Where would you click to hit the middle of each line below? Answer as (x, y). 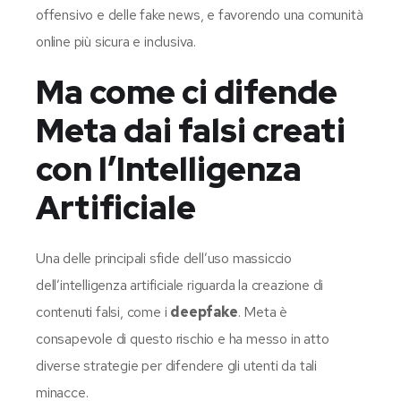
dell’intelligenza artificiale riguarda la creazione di (180, 285)
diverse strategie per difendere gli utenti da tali (176, 365)
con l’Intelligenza (169, 169)
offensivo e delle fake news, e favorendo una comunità (200, 14)
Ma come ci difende (187, 92)
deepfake (204, 311)
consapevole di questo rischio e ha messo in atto (183, 338)
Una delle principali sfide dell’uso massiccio (164, 258)
